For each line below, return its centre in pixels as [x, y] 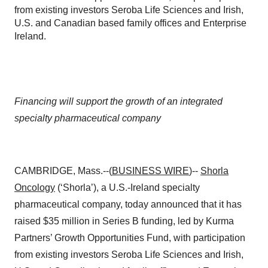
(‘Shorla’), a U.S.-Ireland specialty [127, 188]
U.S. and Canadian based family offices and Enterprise [130, 23]
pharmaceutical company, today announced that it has [128, 204]
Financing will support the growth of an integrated [118, 101]
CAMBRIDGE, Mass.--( [63, 171]
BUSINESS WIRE [150, 171]
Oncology [35, 188]
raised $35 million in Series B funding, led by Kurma [124, 221]
